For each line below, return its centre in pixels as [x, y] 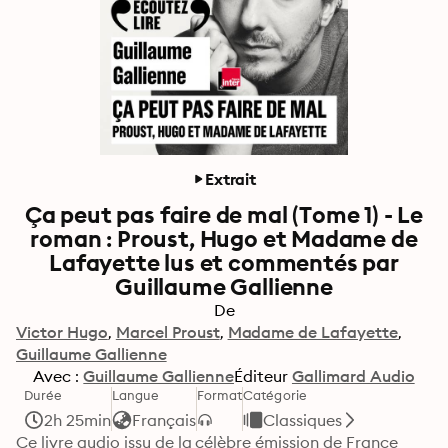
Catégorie [275, 395]
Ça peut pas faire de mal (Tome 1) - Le [224, 214]
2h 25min [77, 420]
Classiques [302, 420]
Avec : [56, 376]
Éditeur [260, 376]
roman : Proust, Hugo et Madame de [224, 238]
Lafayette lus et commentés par [224, 262]
